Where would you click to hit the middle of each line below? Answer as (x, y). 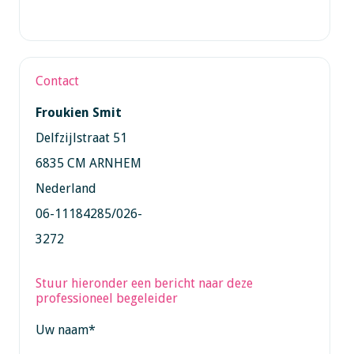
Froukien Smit (78, 112)
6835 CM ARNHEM (88, 163)
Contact (57, 81)
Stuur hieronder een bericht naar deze (144, 283)
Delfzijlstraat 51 (81, 137)
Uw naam (62, 330)
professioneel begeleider (106, 298)
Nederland (66, 188)
